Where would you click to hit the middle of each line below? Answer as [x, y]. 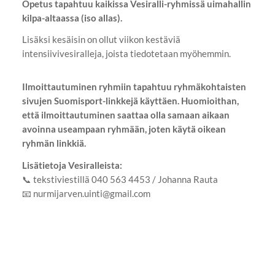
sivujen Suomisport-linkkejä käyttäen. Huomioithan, [130, 100]
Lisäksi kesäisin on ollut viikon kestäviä [101, 40]
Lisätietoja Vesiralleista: [72, 165]
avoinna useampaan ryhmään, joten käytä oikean [124, 129]
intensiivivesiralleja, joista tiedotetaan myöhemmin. [126, 54]
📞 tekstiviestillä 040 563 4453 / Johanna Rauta [120, 179]
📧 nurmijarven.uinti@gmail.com [86, 193]
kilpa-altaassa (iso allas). [73, 17]
